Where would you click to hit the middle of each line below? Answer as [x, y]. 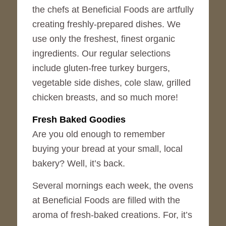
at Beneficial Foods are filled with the [106, 201]
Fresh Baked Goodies [79, 119]
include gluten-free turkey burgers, [101, 68]
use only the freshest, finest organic [103, 39]
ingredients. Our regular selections [101, 53]
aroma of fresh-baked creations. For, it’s [112, 215]
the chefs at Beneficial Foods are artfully [113, 9]
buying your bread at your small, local [107, 149]
